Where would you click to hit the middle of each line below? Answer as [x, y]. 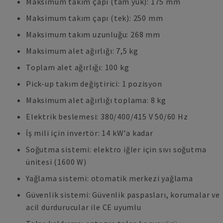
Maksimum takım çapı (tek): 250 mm [95, 18]
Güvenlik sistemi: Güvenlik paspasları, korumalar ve [123, 195]
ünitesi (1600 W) [56, 162]
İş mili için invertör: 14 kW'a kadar [90, 133]
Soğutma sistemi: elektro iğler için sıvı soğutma [116, 149]
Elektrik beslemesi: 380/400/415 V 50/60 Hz [107, 116]
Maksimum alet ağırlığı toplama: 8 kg [96, 100]
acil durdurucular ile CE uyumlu [84, 207]
